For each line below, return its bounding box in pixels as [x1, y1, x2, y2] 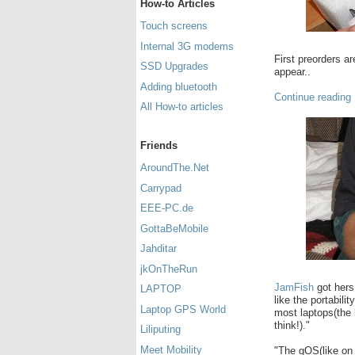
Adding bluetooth [140, 80, 217, 93]
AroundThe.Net [140, 162, 209, 174]
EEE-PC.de [140, 202, 193, 215]
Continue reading [274, 90, 351, 103]
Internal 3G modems [140, 40, 234, 52]
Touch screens [140, 20, 208, 32]
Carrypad [140, 181, 181, 194]
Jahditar [140, 242, 177, 255]
